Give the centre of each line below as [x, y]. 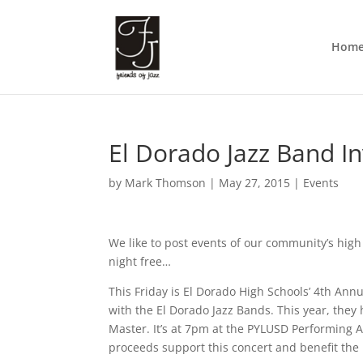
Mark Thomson [166, 183]
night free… [140, 261]
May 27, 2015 [255, 183]
